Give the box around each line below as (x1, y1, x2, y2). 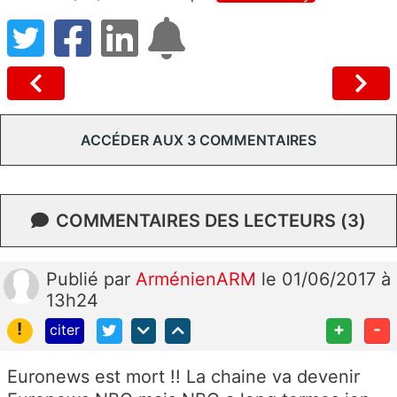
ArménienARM (136, 268, 261, 290)
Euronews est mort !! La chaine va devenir (7, 365, 360, 387)
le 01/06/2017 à (261, 268, 391, 290)
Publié (46, 268, 104, 290)
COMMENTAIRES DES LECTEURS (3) (56, 209, 366, 231)
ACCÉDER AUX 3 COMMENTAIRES (81, 130, 316, 149)
